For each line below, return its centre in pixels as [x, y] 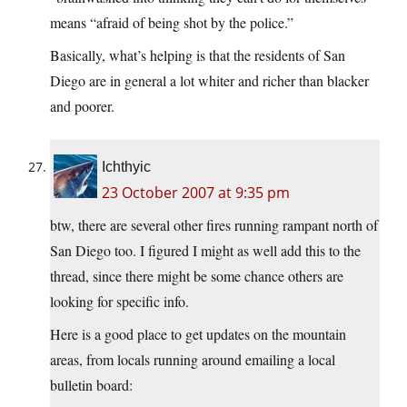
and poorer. [82, 106]
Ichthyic [126, 167]
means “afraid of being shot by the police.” [172, 23]
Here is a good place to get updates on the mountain [198, 334]
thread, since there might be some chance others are [197, 276]
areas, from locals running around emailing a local [193, 360]
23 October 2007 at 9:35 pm [196, 193]
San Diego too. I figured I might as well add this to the [205, 251]
